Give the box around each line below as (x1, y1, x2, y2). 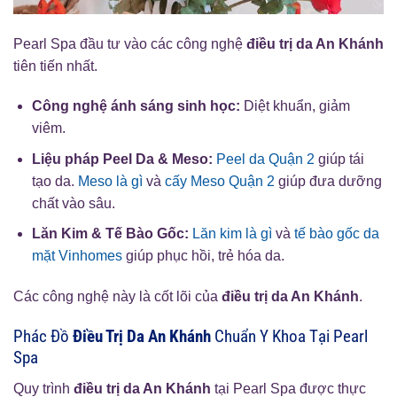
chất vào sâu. (31, 195, 115, 211)
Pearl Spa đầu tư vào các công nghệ (13, 35, 246, 51)
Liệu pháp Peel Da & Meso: (31, 151, 213, 167)
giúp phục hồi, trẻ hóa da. (121, 248, 284, 264)
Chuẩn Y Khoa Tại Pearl (211, 326, 368, 347)
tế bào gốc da (293, 226, 379, 242)
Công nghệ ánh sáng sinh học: (31, 98, 240, 114)
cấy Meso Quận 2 (164, 173, 275, 189)
